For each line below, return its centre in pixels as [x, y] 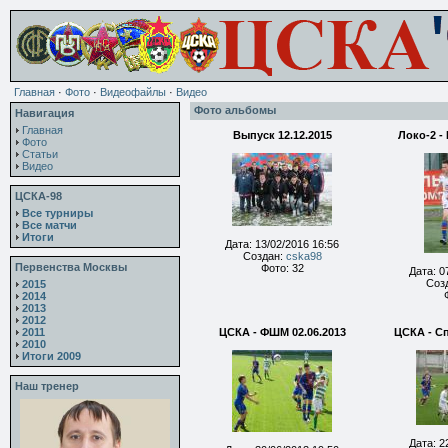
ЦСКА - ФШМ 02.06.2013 [282, 332]
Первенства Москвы [71, 267]
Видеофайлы [133, 92]
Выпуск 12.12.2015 [282, 135]
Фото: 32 [282, 268]
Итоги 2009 [51, 356]
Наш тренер [47, 386]
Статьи [40, 154]
